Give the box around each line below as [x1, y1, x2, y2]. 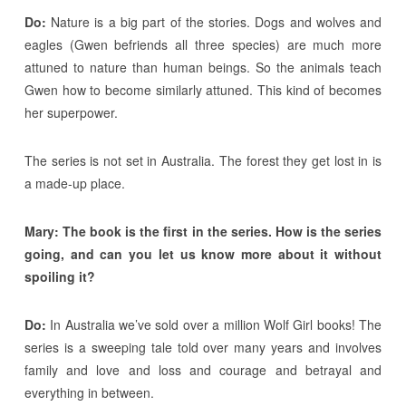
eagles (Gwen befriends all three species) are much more [24, 35, 382, 54]
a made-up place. [24, 174, 125, 193]
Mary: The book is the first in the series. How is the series [24, 222, 382, 241]
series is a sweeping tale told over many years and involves [24, 338, 382, 357]
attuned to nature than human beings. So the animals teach [24, 58, 382, 77]
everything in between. [24, 383, 154, 402]
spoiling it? [24, 267, 95, 286]
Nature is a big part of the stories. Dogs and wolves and [45, 13, 382, 32]
